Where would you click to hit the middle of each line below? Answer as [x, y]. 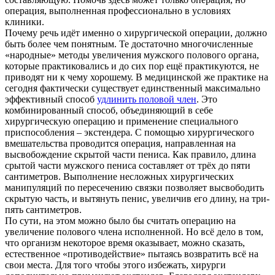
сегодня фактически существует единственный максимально [133, 88]
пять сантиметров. [43, 209]
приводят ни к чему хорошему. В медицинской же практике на [137, 77]
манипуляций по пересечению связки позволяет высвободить [134, 187]
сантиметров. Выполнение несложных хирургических [119, 176]
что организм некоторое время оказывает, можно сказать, [125, 242]
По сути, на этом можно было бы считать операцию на [120, 220]
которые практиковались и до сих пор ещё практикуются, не [132, 66]
